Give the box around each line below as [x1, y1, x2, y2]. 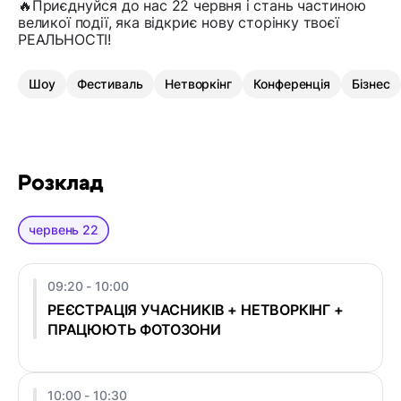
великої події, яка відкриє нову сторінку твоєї [18, 13, 339, 32]
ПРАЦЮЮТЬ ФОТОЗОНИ [47, 320, 221, 339]
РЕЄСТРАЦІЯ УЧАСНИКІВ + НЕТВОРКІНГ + [47, 301, 344, 320]
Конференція [253, 76, 331, 92]
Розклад [18, 173, 104, 195]
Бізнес [352, 76, 390, 92]
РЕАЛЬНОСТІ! [18, 30, 112, 49]
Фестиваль [76, 76, 143, 92]
